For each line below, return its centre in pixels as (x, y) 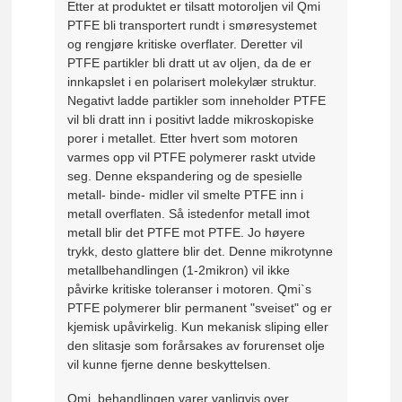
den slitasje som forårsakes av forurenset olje (197, 345)
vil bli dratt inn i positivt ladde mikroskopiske (191, 119)
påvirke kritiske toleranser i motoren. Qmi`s (190, 288)
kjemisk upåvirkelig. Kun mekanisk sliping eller (198, 326)
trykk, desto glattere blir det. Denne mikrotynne (201, 251)
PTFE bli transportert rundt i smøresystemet (192, 25)
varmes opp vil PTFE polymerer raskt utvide (192, 157)
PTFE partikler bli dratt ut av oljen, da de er (190, 62)
